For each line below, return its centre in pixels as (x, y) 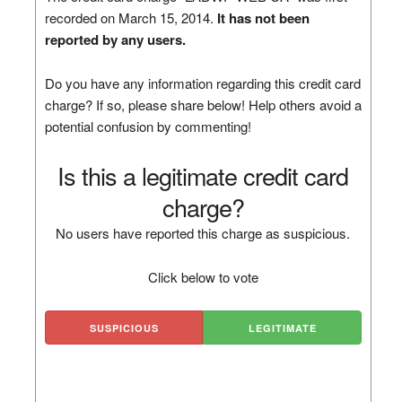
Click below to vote (203, 276)
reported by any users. (115, 39)
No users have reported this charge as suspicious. (203, 232)
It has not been (263, 17)
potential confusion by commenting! (148, 126)
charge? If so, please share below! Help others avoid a (203, 104)
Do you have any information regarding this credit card (202, 83)
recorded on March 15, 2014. (131, 17)
